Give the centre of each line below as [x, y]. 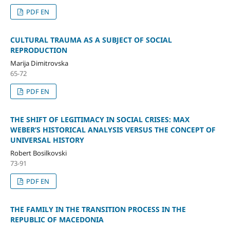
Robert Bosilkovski [38, 153]
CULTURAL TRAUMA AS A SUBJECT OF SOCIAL [91, 40]
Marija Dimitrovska [39, 63]
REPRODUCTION [39, 50]
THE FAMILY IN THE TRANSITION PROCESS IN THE [98, 209]
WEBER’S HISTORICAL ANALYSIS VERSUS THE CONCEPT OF [113, 129]
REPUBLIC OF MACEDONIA [57, 219]
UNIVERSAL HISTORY [47, 140]
